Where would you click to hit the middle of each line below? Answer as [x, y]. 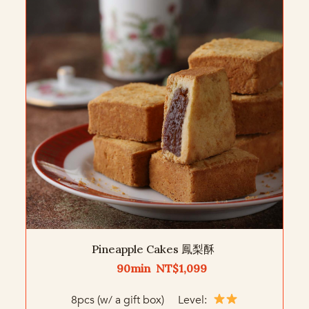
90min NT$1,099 [156, 268]
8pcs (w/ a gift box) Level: [140, 300]
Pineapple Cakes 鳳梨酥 [153, 249]
